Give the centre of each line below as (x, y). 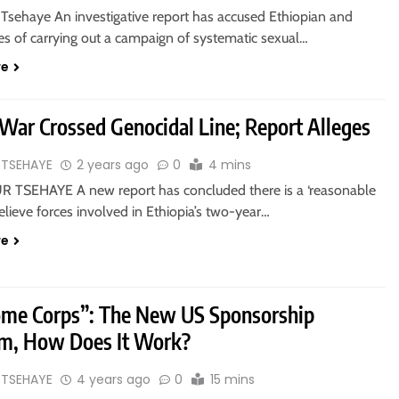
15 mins (233, 380)
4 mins (230, 165)
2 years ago (113, 165)
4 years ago (114, 380)
